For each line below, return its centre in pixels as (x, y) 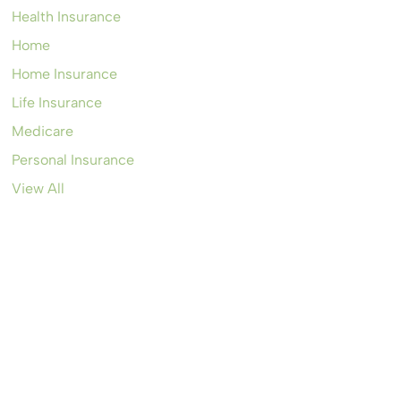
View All (38, 189)
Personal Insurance (73, 160)
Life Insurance (56, 103)
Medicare (42, 132)
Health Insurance (66, 17)
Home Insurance (64, 74)
